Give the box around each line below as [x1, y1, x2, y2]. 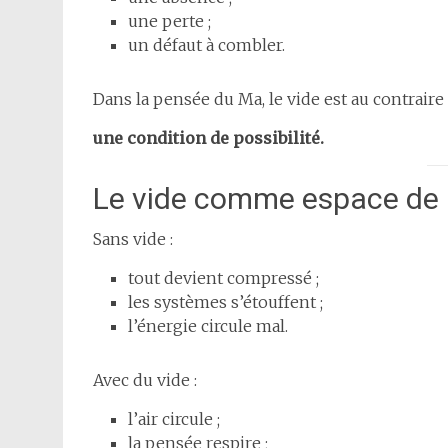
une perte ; [128, 11, 211, 32]
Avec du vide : [93, 370, 197, 391]
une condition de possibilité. [93, 128, 324, 149]
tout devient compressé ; [128, 268, 319, 289]
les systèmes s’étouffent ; [128, 292, 323, 313]
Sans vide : [93, 229, 173, 250]
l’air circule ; [128, 409, 220, 430]
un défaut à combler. [128, 35, 285, 56]
